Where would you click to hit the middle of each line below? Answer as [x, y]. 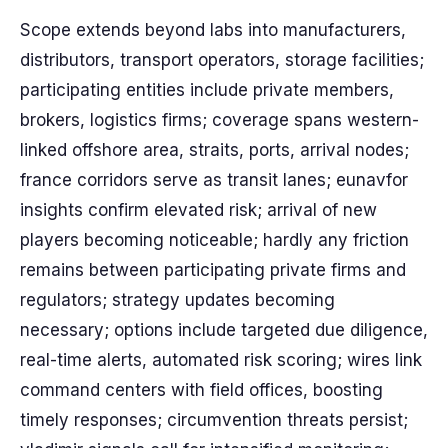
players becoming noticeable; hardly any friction [214, 240]
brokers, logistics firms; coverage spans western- [219, 120]
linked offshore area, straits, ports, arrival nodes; [214, 150]
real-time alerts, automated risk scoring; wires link [221, 360]
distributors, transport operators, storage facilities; [222, 60]
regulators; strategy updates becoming [177, 300]
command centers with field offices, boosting [201, 390]
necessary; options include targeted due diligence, [224, 330]
